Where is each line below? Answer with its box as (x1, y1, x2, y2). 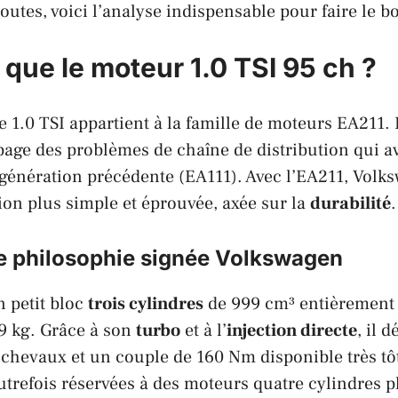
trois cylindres (88, 291, 203, 315)
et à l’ (180, 318, 227, 342)
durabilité (310, 191, 391, 215)
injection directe (227, 318, 357, 342)
